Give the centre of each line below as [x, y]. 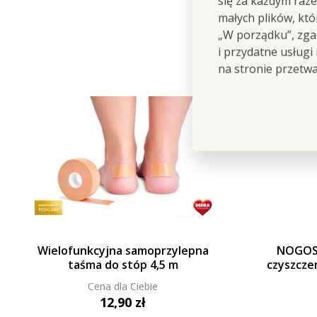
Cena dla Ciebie [123, 287]
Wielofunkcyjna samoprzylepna [123, 250]
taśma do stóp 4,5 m [123, 264]
